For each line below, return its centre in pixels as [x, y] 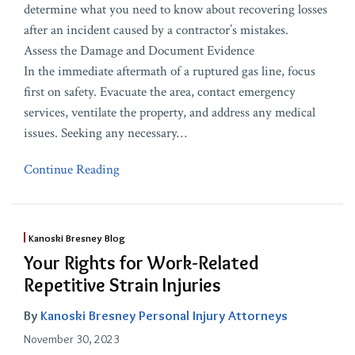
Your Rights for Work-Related [141, 263]
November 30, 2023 [72, 339]
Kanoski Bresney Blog [76, 238]
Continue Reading [72, 170]
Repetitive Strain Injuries [122, 285]
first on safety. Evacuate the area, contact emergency [160, 92]
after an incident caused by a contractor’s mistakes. [156, 30]
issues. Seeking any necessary [100, 133]
